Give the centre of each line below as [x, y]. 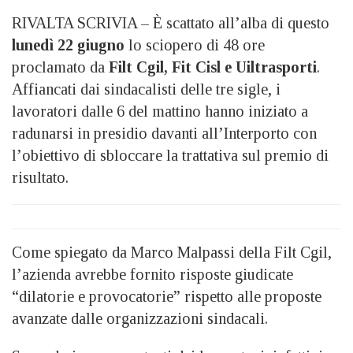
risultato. [40, 177]
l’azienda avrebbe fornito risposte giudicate [152, 274]
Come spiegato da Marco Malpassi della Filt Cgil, [172, 252]
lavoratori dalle [64, 111]
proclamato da [60, 67]
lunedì [33, 45]
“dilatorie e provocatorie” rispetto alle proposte [167, 296]
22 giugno [89, 45]
